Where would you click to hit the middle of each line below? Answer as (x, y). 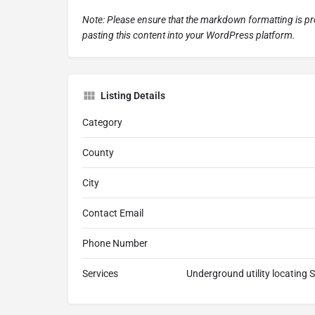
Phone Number (115, 244)
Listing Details (133, 96)
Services (100, 274)
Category (102, 123)
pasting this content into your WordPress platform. (189, 36)
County (98, 153)
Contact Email (113, 213)
